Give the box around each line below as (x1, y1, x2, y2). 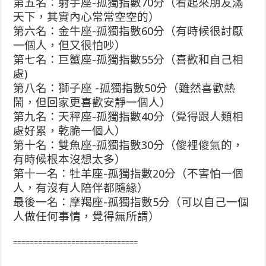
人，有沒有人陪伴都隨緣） (13, 182, 149, 194)
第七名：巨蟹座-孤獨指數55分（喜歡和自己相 (13, 53, 244, 66)
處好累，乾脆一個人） (13, 125, 126, 137)
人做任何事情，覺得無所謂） (13, 210, 160, 223)
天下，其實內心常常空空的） (13, 11, 160, 23)
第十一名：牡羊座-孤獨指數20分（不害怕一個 (13, 167, 244, 180)
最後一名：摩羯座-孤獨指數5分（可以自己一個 (13, 196, 249, 208)
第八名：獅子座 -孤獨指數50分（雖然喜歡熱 (13, 82, 236, 94)
